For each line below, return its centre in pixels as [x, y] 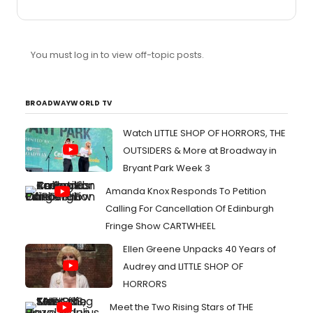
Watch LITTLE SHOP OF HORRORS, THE [204, 133]
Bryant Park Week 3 [167, 168]
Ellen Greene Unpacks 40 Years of [199, 249]
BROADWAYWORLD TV [69, 103]
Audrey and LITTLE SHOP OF [183, 267]
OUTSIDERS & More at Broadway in [200, 151]
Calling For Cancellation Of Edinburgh [190, 209]
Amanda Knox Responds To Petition [186, 191]
